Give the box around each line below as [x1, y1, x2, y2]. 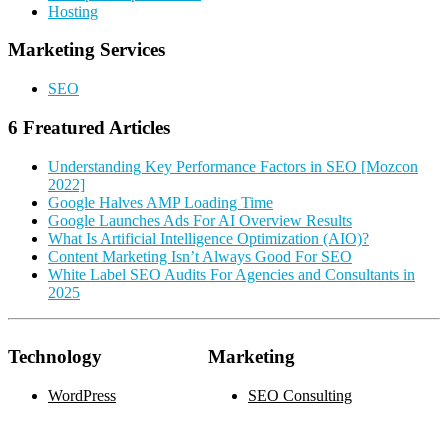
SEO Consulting [248, 387, 352, 404]
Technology [8, 346, 102, 368]
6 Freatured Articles [8, 116, 170, 138]
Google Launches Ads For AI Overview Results [48, 211, 352, 229]
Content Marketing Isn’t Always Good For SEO [48, 247, 352, 265]
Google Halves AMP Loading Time [48, 193, 273, 211]
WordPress [48, 387, 116, 404]
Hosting [48, 2, 98, 20]
